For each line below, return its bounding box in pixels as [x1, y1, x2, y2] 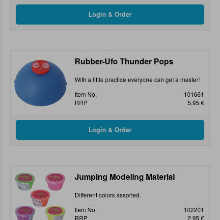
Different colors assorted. [75, 191, 141, 199]
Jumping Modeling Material [75, 171, 175, 183]
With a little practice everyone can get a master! [75, 75, 200, 84]
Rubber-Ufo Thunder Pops [75, 55, 173, 67]
